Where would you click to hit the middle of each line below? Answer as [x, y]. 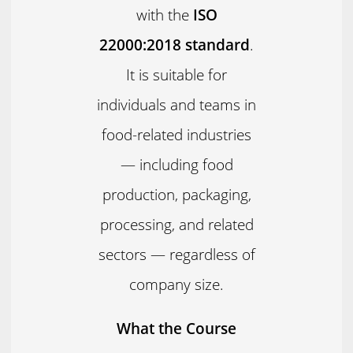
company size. [176, 284]
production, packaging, [176, 194]
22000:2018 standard [175, 44]
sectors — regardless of [176, 254]
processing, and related [176, 224]
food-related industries [176, 134]
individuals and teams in [176, 104]
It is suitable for [176, 74]
